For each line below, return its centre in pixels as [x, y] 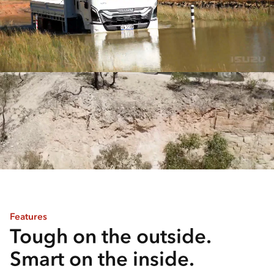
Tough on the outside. [110, 236]
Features [28, 217]
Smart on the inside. [104, 258]
